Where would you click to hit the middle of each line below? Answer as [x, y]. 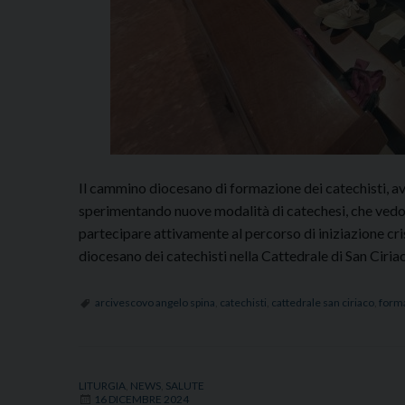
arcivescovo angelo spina [155, 302]
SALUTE [185, 385]
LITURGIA [102, 385]
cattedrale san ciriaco [323, 302]
